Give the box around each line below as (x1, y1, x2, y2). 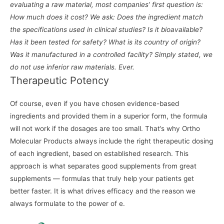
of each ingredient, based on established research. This (10, 149, 188, 158)
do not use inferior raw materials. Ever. (10, 63, 134, 71)
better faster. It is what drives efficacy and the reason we (10, 187, 195, 195)
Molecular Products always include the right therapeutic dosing (10, 137, 213, 145)
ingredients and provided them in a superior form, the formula (10, 112, 207, 120)
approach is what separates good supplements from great (10, 162, 196, 170)
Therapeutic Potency (10, 74, 109, 87)
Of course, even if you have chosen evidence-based (10, 99, 179, 108)
